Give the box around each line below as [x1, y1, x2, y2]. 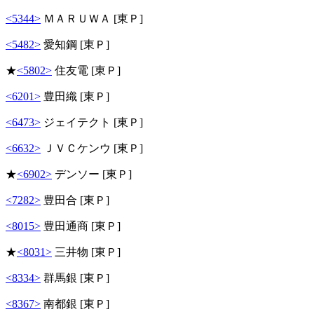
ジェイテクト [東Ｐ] [41, 116, 143, 128]
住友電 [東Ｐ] [52, 64, 121, 76]
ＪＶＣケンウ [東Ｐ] [41, 142, 143, 154]
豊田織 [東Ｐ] [41, 90, 109, 102]
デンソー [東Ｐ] [52, 168, 132, 180]
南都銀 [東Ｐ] [41, 297, 109, 310]
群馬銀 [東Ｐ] [41, 271, 109, 284]
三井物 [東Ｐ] [52, 245, 121, 258]
